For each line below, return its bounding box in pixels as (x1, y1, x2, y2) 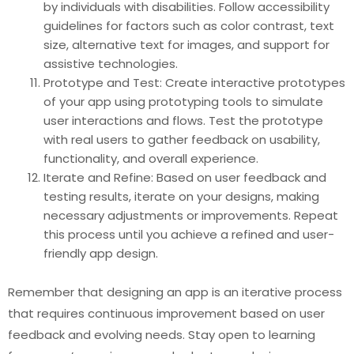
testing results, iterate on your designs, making (43, 188, 319, 205)
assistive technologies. (43, 55, 178, 72)
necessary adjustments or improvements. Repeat (43, 207, 338, 224)
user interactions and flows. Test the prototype (43, 112, 323, 129)
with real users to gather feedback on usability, (43, 131, 320, 148)
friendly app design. (43, 245, 158, 262)
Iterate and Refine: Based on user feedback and (43, 169, 326, 186)
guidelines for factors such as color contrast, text (43, 17, 334, 34)
